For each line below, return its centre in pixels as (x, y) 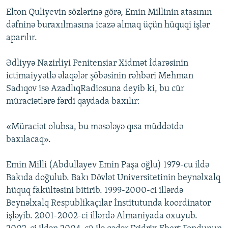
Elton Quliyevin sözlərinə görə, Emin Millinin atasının (109, 13)
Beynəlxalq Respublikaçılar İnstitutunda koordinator (108, 204)
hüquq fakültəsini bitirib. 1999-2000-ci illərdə (95, 191)
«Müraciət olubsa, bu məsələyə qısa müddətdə (95, 127)
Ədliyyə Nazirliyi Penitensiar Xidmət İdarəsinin (97, 64)
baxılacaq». (28, 140)
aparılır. (22, 38)
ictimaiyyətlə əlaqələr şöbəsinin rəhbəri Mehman (100, 76)
